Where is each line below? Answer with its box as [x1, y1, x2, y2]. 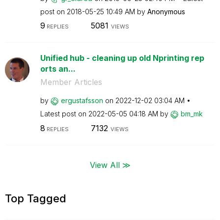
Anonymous [147, 7, 185, 16]
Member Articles [40, 77, 102, 87]
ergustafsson [60, 96, 103, 105]
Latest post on [40, 110, 88, 118]
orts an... [40, 64, 76, 74]
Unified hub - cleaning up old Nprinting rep [40, 53, 204, 63]
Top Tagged [5, 192, 66, 205]
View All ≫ [89, 160, 131, 169]
